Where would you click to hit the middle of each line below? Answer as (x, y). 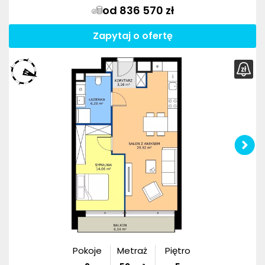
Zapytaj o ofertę (132, 35)
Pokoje (87, 251)
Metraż (132, 251)
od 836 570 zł (138, 10)
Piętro (178, 251)
